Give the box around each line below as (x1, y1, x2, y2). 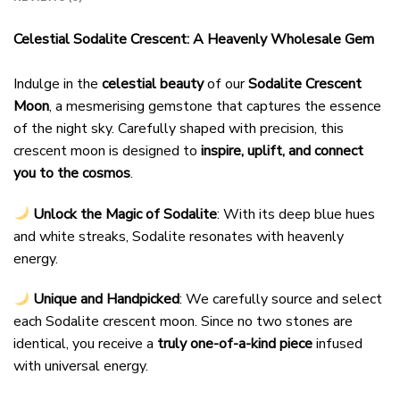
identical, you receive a (13, 334, 157, 354)
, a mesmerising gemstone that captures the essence (49, 96, 381, 116)
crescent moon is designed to (13, 140, 201, 161)
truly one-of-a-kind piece (157, 334, 312, 354)
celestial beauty (102, 73, 204, 94)
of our (204, 73, 248, 94)
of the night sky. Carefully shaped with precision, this (13, 118, 344, 138)
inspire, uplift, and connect (201, 140, 363, 161)
